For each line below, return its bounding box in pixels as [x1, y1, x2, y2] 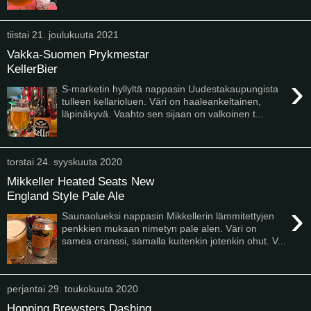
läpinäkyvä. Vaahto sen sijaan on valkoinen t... [62, 108, 264, 119]
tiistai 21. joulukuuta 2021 [7, 28, 119, 40]
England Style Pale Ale [7, 189, 124, 203]
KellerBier [7, 62, 58, 76]
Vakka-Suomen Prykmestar [7, 47, 149, 62]
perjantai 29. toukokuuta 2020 [7, 283, 138, 294]
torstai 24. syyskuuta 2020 [7, 155, 122, 167]
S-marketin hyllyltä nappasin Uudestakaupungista [62, 83, 279, 94]
